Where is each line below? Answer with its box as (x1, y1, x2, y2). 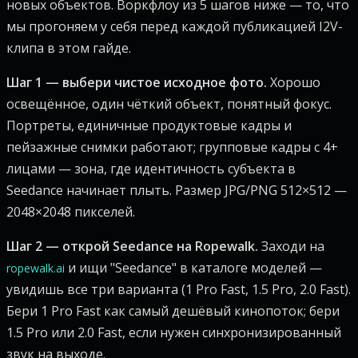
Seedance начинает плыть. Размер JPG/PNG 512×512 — (6, 181, 347, 199)
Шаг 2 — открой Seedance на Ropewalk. (6, 237, 258, 255)
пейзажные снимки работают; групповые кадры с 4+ (6, 138, 338, 156)
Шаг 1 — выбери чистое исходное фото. (6, 74, 267, 91)
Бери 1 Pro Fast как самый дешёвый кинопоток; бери (6, 302, 340, 320)
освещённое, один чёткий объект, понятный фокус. (6, 95, 332, 113)
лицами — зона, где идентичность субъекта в (6, 160, 296, 177)
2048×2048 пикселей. (6, 203, 135, 221)
